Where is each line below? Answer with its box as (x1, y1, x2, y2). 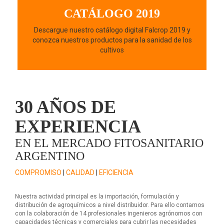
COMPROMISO (15, 168, 61, 177)
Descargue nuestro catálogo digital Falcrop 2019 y (33, 26, 190, 34)
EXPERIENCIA (15, 116, 141, 137)
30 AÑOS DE (15, 97, 116, 117)
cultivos (100, 46, 124, 54)
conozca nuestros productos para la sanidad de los (32, 36, 192, 44)
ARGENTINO (15, 149, 84, 163)
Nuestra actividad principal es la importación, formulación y (15, 193, 179, 200)
